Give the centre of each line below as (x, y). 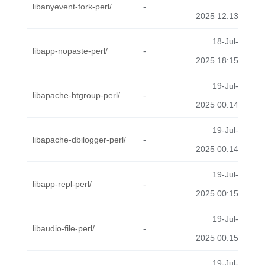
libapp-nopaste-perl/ (70, 51)
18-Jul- (225, 41)
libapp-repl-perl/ (62, 184)
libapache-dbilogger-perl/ (79, 140)
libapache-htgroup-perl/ (76, 95)
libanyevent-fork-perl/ (72, 7)
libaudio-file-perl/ (64, 228)
